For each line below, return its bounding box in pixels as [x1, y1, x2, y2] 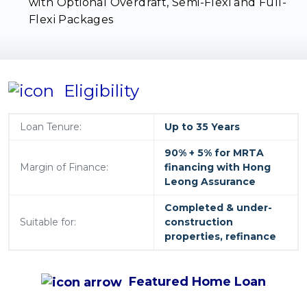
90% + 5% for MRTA [164, 146, 264, 159]
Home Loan [192, 273, 266, 289]
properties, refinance [164, 230, 276, 243]
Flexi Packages [29, 12, 114, 26]
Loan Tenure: [20, 120, 82, 133]
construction [164, 215, 233, 228]
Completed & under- [164, 201, 272, 214]
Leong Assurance [164, 175, 256, 188]
